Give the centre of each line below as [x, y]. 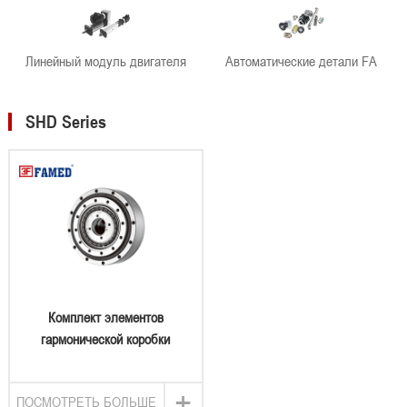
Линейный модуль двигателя [105, 61]
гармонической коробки [106, 338]
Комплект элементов [105, 317]
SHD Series [65, 122]
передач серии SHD [106, 360]
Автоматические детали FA [301, 61]
